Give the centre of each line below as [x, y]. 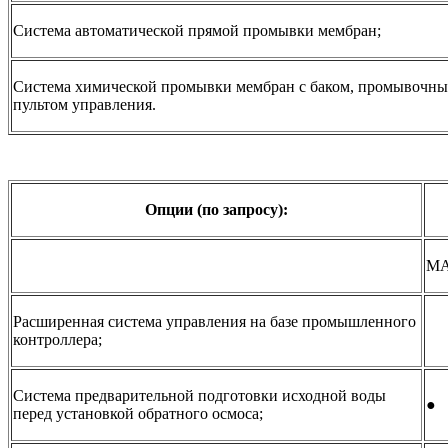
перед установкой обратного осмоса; [138, 414]
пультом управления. [84, 105]
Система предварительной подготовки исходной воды [199, 396]
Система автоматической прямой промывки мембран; [197, 31]
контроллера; [57, 340]
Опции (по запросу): [216, 210]
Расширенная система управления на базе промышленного [214, 322]
